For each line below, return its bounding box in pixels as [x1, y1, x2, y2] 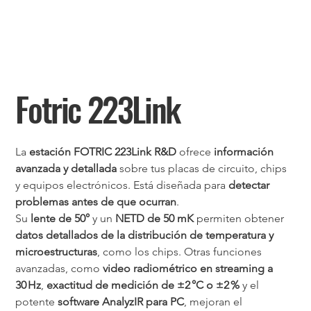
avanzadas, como [15, 261, 103, 275]
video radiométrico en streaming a [103, 261, 276, 275]
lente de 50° [31, 211, 90, 225]
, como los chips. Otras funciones [97, 244, 265, 258]
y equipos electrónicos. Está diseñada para [15, 178, 229, 192]
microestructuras [15, 244, 98, 258]
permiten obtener [194, 211, 287, 225]
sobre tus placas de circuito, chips [117, 161, 290, 175]
